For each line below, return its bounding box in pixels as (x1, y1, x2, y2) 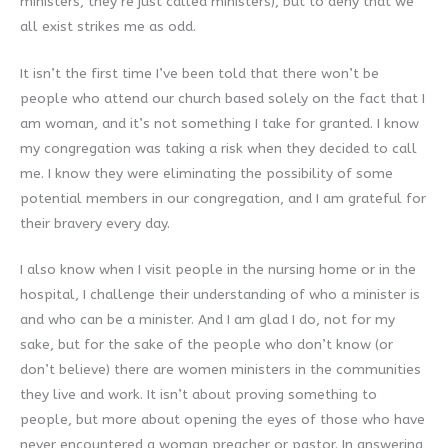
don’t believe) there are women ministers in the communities (20, 361, 421, 379)
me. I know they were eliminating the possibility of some (20, 164, 393, 182)
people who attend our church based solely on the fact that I (20, 89, 425, 107)
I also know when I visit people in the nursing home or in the (20, 261, 416, 279)
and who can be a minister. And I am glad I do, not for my (20, 311, 395, 329)
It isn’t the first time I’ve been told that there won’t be (20, 64, 379, 82)
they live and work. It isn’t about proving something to (20, 386, 377, 404)
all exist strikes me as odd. (20, 17, 196, 35)
